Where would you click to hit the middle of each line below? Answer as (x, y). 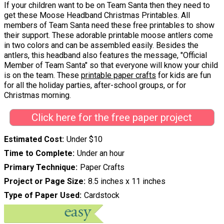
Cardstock (101, 195)
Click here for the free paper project (112, 117)
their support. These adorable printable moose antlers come (108, 35)
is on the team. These (42, 75)
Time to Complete (38, 153)
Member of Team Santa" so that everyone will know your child (111, 65)
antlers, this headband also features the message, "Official (105, 55)
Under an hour (100, 153)
